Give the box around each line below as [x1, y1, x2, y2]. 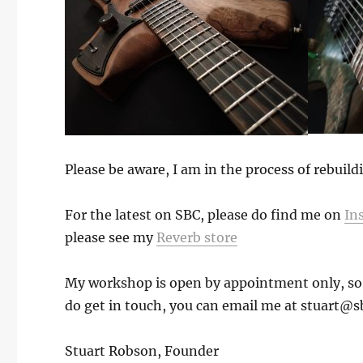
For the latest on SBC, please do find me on [65, 206, 345, 223]
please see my [65, 228, 157, 246]
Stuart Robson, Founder [65, 342, 220, 359]
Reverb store [156, 228, 238, 246]
